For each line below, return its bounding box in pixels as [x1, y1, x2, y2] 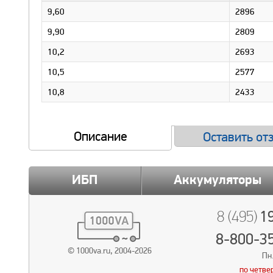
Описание [73, 128, 127, 144]
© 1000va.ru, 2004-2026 [68, 246, 152, 255]
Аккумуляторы [174, 174, 261, 188]
